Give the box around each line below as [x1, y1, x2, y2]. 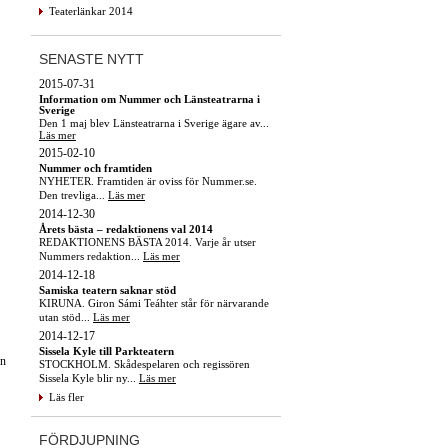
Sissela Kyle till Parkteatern [39, 344, 174, 357]
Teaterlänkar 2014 [49, 4, 133, 17]
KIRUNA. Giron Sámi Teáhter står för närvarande [39, 296, 269, 309]
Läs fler [49, 390, 84, 403]
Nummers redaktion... [39, 249, 143, 262]
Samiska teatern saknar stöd [39, 283, 176, 296]
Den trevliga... [39, 188, 108, 201]
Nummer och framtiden [39, 161, 152, 174]
